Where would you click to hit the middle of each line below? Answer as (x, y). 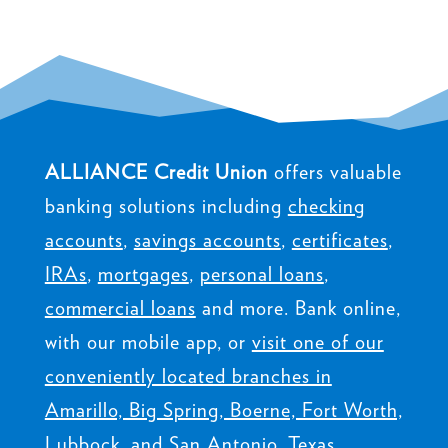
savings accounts (207, 239)
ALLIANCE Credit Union (156, 171)
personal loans (261, 273)
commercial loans (120, 307)
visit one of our (317, 341)
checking (326, 205)
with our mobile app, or (148, 341)
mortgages (143, 273)
